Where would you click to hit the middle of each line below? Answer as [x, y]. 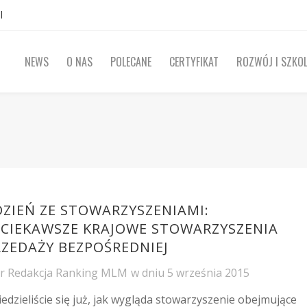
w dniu [149, 272]
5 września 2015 [209, 272]
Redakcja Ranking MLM [68, 272]
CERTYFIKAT [194, 62]
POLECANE [131, 62]
